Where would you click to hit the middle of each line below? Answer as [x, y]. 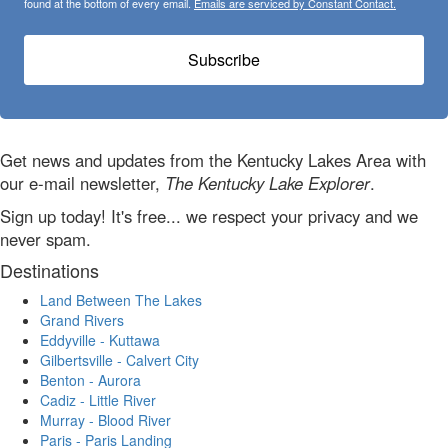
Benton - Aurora [90, 379]
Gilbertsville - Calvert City [119, 359]
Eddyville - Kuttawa [100, 339]
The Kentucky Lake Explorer [267, 182]
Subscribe [224, 59]
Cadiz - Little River [98, 399]
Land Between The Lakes [121, 299]
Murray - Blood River [105, 419]
